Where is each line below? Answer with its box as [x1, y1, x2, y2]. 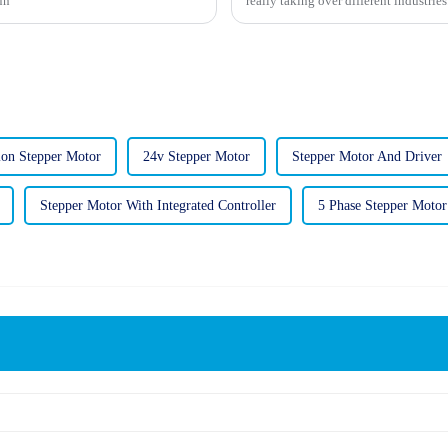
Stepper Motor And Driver [292, 148, 442, 164]
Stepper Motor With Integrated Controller [40, 197, 276, 213]
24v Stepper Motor [143, 148, 250, 164]
